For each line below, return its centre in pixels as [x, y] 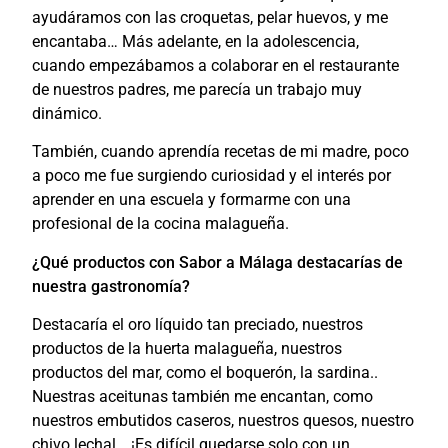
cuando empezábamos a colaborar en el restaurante [216, 65]
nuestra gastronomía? [111, 286]
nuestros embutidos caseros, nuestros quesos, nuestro [223, 421]
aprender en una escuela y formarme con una [192, 200]
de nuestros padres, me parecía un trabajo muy [197, 89]
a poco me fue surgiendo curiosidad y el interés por [212, 176]
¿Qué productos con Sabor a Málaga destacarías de [218, 262]
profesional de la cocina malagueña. [161, 224]
